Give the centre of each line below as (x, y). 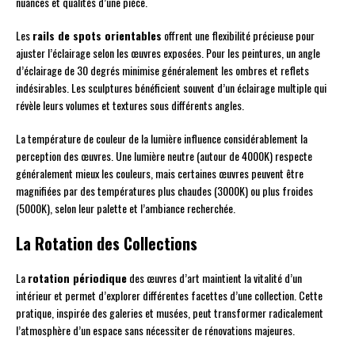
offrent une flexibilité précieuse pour (238, 36)
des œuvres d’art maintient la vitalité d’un (214, 278)
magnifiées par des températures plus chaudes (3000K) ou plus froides (164, 191)
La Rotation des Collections (107, 244)
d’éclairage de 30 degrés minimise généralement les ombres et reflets (162, 71)
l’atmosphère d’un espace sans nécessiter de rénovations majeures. (155, 330)
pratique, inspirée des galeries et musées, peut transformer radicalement (170, 313)
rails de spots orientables (97, 36)
